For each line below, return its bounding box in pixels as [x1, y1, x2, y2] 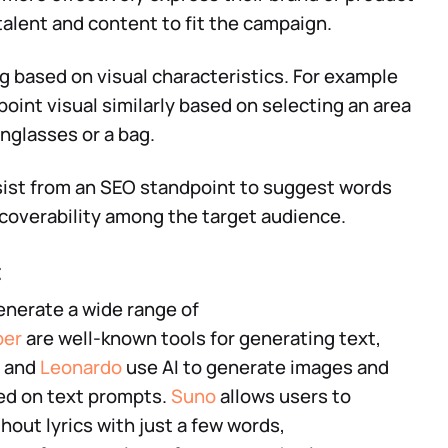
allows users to [216, 382, 351, 409]
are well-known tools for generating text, [22, 324, 381, 351]
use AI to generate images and [122, 353, 389, 380]
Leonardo [40, 353, 122, 380]
